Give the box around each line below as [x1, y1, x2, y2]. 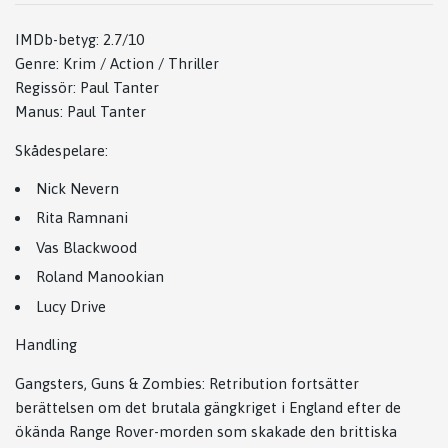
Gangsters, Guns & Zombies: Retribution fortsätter [15, 374, 359, 392]
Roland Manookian [36, 268, 164, 285]
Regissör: [15, 78, 80, 96]
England [289, 398, 343, 416]
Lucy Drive [36, 297, 106, 315]
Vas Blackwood [36, 238, 137, 256]
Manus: [15, 102, 63, 120]
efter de [347, 398, 401, 416]
